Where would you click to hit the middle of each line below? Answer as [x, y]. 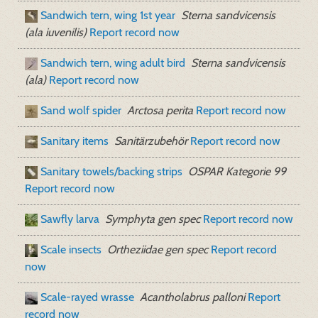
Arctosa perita [160, 110]
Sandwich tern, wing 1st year [108, 15]
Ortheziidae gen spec [158, 250]
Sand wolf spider [81, 110]
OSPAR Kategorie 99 [237, 171]
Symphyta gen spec [153, 219]
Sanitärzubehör [151, 141]
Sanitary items [75, 141]
